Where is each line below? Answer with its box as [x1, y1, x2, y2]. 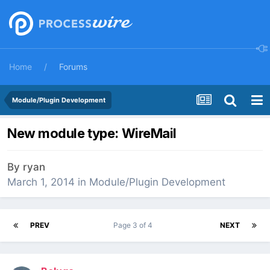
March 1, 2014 [7, 176, 75, 189]
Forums [59, 61, 87, 72]
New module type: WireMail [7, 125, 177, 142]
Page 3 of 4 [113, 221, 156, 230]
